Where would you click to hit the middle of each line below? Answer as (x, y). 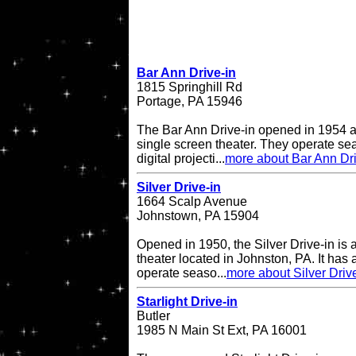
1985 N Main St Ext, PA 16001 (222, 331)
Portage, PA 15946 (190, 102)
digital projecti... (181, 159)
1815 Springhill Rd (190, 87)
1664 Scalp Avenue (192, 202)
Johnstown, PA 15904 (198, 216)
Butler (153, 316)
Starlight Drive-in (187, 302)
